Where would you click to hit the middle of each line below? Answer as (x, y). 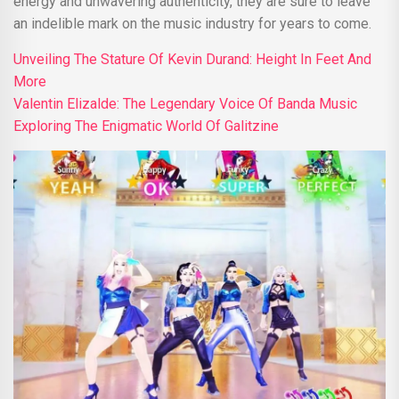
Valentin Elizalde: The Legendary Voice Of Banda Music (185, 103)
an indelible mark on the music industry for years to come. (192, 23)
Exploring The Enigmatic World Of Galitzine (146, 126)
